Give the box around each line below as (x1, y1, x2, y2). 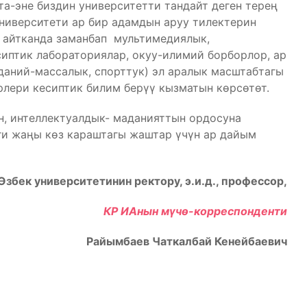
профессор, (221, 174, 287, 188)
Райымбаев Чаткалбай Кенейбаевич (86, 234, 287, 248)
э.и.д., (184, 174, 221, 188)
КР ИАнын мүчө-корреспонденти (100, 204, 287, 218)
